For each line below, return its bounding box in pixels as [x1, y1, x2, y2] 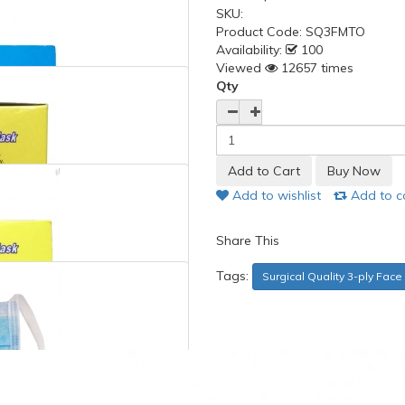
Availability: [216, 42, 282, 58]
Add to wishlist [229, 187, 321, 203]
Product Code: [216, 24, 306, 40]
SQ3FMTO [306, 24, 365, 40]
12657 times [278, 60, 353, 76]
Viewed [216, 60, 261, 76]
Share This [216, 232, 279, 249]
